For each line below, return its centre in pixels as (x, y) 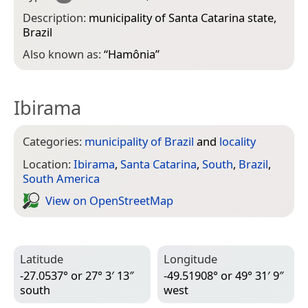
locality (238, 142)
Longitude (190, 258)
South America (61, 178)
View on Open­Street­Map (109, 201)
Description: (56, 17)
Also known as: (63, 54)
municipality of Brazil (139, 142)
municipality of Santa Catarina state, (183, 17)
